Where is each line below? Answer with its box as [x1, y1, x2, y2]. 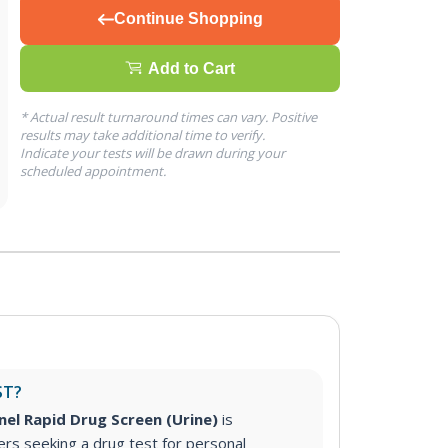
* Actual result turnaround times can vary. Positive [20, 108, 317, 126]
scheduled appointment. [20, 162, 166, 180]
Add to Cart [148, 59, 235, 77]
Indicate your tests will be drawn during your [20, 144, 285, 162]
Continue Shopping [113, 10, 263, 27]
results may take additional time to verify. [20, 126, 265, 144]
